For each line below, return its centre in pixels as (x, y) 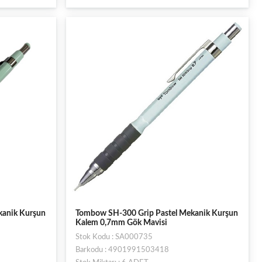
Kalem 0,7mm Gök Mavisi (121, 223)
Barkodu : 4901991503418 (122, 250)
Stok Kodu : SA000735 (114, 237)
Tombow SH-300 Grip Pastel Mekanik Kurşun (156, 213)
